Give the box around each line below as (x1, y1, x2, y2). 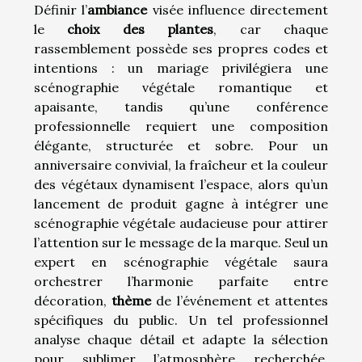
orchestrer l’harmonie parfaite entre (34, 272, 328, 289)
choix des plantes (67, 20, 214, 37)
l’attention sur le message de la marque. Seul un (34, 234, 328, 250)
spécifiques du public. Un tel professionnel (34, 311, 328, 328)
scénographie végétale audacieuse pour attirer (34, 214, 328, 231)
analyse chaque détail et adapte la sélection (34, 330, 328, 347)
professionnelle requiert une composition (34, 117, 328, 134)
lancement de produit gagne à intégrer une (34, 195, 328, 212)
